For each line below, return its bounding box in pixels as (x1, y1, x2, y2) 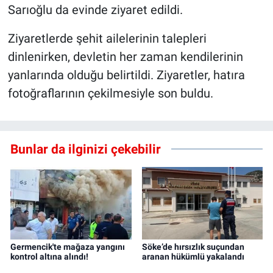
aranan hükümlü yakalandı (141, 251, 244, 261)
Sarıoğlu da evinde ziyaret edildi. (7, 2, 183, 17)
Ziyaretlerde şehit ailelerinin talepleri (7, 30, 207, 46)
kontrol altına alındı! (10, 251, 88, 261)
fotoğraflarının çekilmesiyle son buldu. (7, 85, 213, 101)
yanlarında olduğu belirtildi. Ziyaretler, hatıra (7, 67, 245, 82)
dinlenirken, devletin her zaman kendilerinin (7, 49, 243, 64)
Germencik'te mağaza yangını (10, 241, 125, 252)
